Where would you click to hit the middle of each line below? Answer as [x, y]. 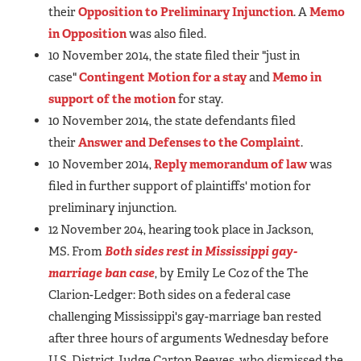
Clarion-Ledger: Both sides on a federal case [170, 295]
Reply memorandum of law [230, 164]
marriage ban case [102, 273]
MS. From [77, 251]
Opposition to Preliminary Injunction [186, 12]
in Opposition [87, 33]
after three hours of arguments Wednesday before [189, 338]
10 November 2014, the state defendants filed [172, 120]
